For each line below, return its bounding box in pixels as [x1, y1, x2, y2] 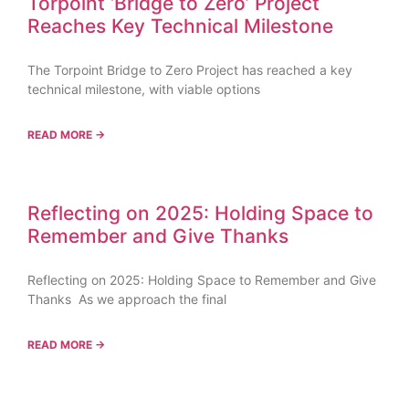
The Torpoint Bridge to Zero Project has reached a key [27, 61, 352, 78]
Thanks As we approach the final [27, 290, 226, 307]
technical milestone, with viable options [27, 80, 260, 97]
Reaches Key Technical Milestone [27, 14, 339, 37]
